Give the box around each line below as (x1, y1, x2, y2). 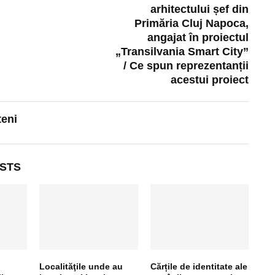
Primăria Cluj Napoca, (134, 17, 249, 29)
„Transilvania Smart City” (115, 45, 249, 58)
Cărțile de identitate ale (150, 261, 247, 271)
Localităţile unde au (39, 261, 123, 271)
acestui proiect (171, 73, 249, 86)
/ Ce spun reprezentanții (123, 59, 249, 72)
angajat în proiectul (147, 31, 249, 44)
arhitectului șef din (150, 2, 249, 15)
